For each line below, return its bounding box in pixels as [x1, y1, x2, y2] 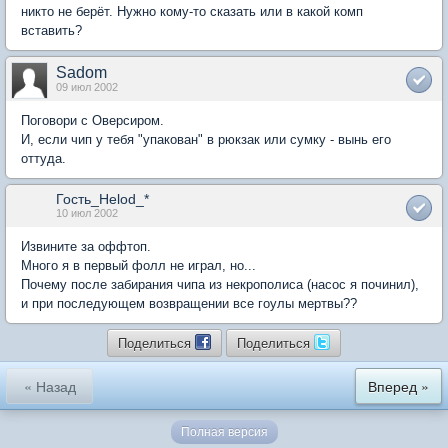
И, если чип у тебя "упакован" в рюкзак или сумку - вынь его [21, 131, 391, 147]
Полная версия [180, 424, 268, 439]
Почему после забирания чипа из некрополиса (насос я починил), [21, 276, 419, 292]
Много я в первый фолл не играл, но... [21, 257, 256, 273]
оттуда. [21, 150, 66, 166]
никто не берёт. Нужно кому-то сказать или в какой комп [21, 3, 363, 19]
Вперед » [368, 375, 429, 396]
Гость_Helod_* [56, 190, 149, 207]
